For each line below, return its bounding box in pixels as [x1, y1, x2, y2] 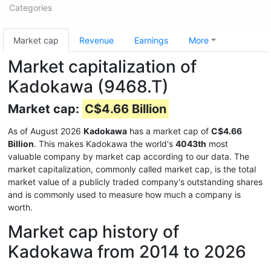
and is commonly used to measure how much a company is [8, 189, 241, 200]
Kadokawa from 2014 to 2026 [8, 241, 246, 262]
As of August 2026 [8, 126, 83, 136]
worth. [8, 202, 33, 212]
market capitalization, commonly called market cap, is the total [8, 164, 256, 174]
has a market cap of [127, 126, 211, 136]
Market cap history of [8, 221, 179, 242]
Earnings [134, 35, 168, 45]
